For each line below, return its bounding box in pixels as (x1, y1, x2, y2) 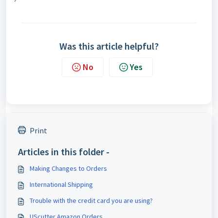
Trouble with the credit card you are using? (30, 196, 153, 205)
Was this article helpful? (59, 40, 159, 52)
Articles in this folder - (18, 145, 109, 158)
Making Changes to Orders (30, 164, 107, 173)
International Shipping (30, 180, 93, 189)
